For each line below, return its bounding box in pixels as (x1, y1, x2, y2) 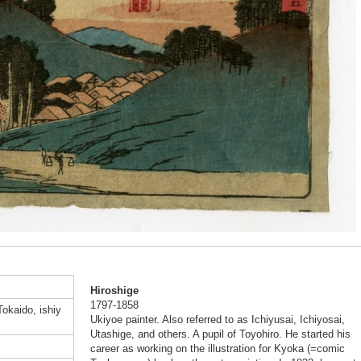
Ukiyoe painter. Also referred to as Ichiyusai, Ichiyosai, (89, 313, 345, 326)
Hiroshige (89, 284, 139, 297)
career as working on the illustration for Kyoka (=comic (89, 342, 345, 355)
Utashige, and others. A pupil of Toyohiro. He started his (89, 328, 351, 340)
